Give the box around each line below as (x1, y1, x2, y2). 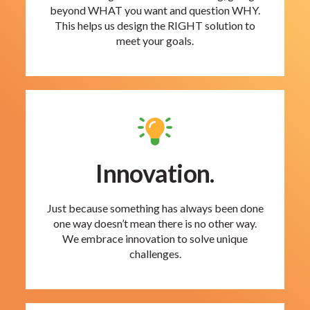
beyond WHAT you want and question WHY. (50, 3, 260, 17)
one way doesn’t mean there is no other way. (53, 217, 257, 230)
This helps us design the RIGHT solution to (55, 19, 255, 33)
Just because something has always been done (46, 201, 264, 215)
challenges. (129, 247, 181, 261)
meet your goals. (116, 34, 194, 48)
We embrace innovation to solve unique (62, 232, 248, 246)
